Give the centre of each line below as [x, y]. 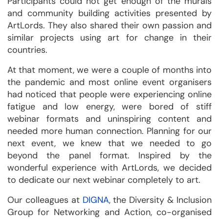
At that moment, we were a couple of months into [109, 70]
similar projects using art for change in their [109, 38]
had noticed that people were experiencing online [109, 94]
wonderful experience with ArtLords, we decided [109, 168]
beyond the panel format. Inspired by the [109, 155]
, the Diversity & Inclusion [160, 200]
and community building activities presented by [109, 13]
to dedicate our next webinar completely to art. [104, 180]
